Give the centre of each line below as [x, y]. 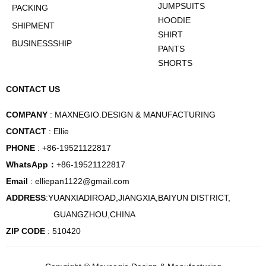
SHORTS [175, 63]
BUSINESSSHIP [42, 43]
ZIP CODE [26, 231]
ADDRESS [26, 198]
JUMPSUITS [181, 6]
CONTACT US [33, 89]
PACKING [30, 8]
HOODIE [174, 20]
